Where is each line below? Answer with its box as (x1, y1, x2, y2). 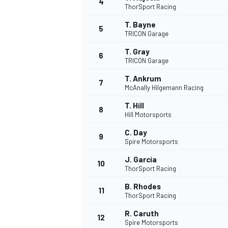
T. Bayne (125, 20, 156, 30)
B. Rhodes (125, 182, 161, 191)
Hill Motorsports (125, 110, 172, 119)
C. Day (125, 128, 147, 137)
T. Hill (125, 101, 144, 110)
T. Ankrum (125, 74, 161, 83)
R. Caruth (125, 209, 159, 218)
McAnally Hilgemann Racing (125, 83, 204, 92)
